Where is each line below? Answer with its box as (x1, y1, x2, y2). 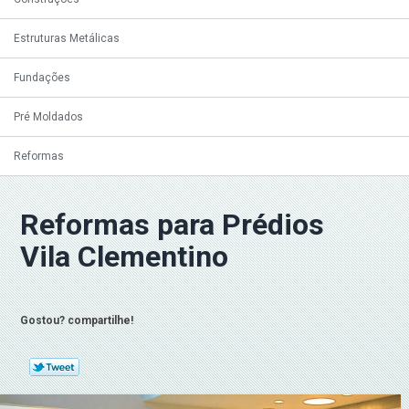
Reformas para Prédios (20, 207, 325, 242)
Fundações (14, 71, 70, 84)
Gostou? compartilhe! (19, 313, 133, 327)
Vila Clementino (20, 239, 229, 274)
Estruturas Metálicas (14, 32, 120, 45)
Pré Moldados (14, 110, 83, 123)
